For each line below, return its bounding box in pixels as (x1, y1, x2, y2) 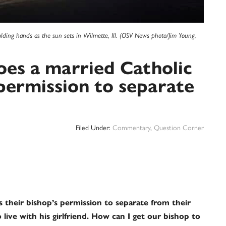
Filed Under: (76, 122, 112, 132)
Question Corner (154, 122, 204, 132)
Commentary (112, 122, 150, 132)
